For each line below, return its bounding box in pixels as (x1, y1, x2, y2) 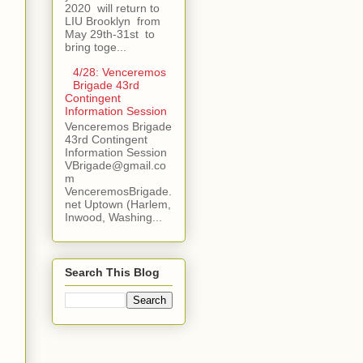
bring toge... (64, 40, 126, 53)
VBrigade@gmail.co (64, 158, 166, 172)
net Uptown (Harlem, (64, 197, 171, 211)
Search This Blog (64, 265, 160, 279)
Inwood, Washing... (64, 210, 162, 224)
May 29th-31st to (64, 27, 155, 41)
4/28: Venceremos (73, 65, 167, 79)
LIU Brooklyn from (64, 14, 164, 28)
